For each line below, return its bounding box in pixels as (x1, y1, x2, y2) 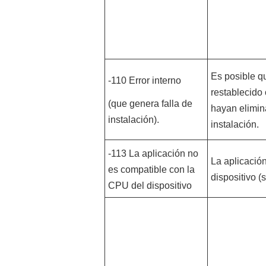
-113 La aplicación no (107, 148, 198, 159)
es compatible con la (107, 164, 195, 175)
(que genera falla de (107, 99, 192, 109)
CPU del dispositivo (107, 180, 192, 191)
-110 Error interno (107, 75, 181, 85)
